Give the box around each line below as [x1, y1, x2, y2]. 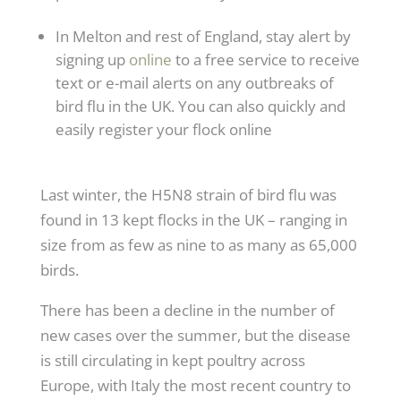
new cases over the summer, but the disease [39, 324, 351, 346]
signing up [55, 48, 129, 70]
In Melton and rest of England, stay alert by [55, 25, 351, 47]
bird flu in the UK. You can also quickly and [55, 95, 346, 116]
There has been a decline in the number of [39, 299, 335, 320]
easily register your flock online [55, 118, 272, 140]
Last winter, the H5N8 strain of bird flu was [39, 183, 337, 205]
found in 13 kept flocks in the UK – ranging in [39, 209, 347, 230]
